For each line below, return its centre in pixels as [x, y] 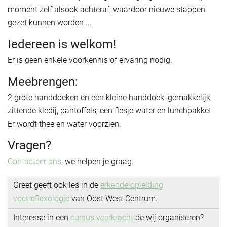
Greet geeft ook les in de [57, 185]
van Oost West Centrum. [113, 198]
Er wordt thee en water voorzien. [64, 124]
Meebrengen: [43, 81]
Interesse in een [42, 217]
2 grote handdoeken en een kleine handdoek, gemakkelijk [109, 97]
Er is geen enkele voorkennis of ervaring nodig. [90, 60]
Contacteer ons [34, 161]
